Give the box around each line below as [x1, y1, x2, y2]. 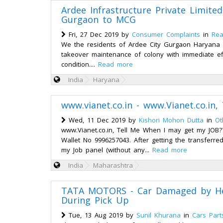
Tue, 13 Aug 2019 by [66, 211, 136, 220]
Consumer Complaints [132, 30, 200, 39]
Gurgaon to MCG [61, 13, 136, 25]
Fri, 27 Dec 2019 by [66, 30, 132, 39]
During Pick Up [61, 194, 129, 206]
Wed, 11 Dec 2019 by [66, 115, 139, 124]
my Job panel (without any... [61, 145, 152, 154]
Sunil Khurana [136, 211, 181, 220]
